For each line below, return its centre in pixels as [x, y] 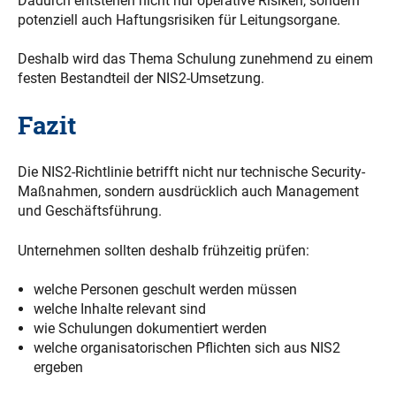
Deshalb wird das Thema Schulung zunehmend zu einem [195, 59]
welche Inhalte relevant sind [119, 308]
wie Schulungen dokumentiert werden [150, 328]
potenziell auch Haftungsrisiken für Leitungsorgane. [179, 19]
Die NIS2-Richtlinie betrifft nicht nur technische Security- [191, 172]
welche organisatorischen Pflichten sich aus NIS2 [187, 347]
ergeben [58, 367]
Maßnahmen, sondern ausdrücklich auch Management [188, 192]
